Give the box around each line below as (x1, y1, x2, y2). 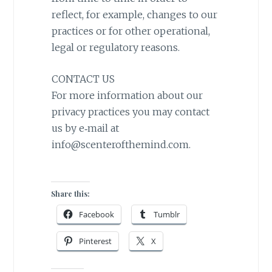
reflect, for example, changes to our (51, 8, 217, 21)
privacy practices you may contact (51, 106, 209, 118)
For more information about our (51, 89, 203, 102)
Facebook (78, 208, 114, 220)
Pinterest (78, 235, 112, 246)
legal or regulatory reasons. (51, 41, 180, 53)
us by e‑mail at (51, 122, 119, 135)
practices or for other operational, (51, 24, 210, 37)
